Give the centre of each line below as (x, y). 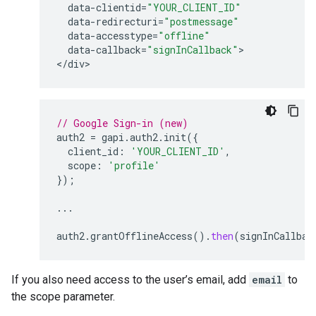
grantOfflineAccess (141, 236)
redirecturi (127, 22)
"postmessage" (201, 22)
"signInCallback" (193, 50)
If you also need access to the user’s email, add (130, 280)
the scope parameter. (63, 297)
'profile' (134, 165)
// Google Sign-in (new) (122, 123)
